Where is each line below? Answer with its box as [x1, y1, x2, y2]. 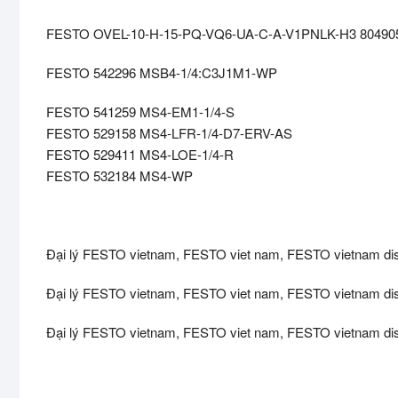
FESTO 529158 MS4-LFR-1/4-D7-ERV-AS [46, 123, 292, 143]
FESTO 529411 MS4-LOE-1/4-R [46, 145, 234, 164]
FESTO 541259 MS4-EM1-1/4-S [46, 102, 235, 122]
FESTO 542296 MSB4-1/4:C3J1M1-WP [46, 63, 277, 83]
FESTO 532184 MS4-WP [46, 166, 193, 186]
